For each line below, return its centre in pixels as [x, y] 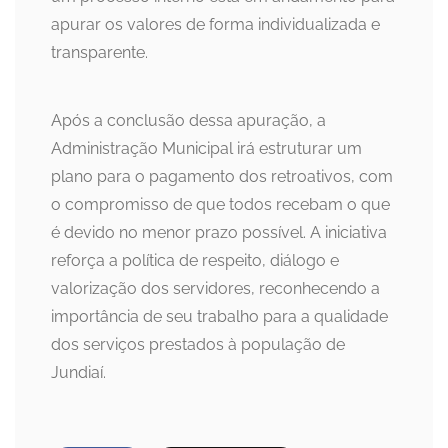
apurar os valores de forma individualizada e [215, 25]
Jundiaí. [78, 373]
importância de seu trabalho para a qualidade [219, 317]
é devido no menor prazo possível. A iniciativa [219, 233]
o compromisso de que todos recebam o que [220, 205]
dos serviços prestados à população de [198, 345]
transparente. [99, 53]
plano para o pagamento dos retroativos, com [222, 177]
